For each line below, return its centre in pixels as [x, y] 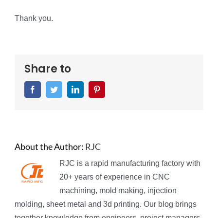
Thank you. [34, 18]
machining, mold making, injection [118, 191]
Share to [48, 69]
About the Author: [50, 147]
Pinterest [113, 89]
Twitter [68, 89]
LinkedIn [93, 89]
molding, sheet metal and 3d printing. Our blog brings [106, 204]
